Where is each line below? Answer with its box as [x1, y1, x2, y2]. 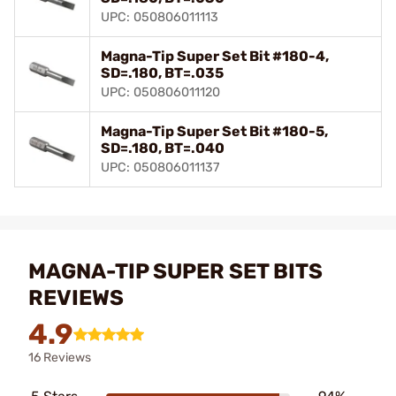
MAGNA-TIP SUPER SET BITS [28, 259, 323, 284]
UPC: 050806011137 [101, 160, 219, 175]
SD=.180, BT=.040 [101, 140, 225, 156]
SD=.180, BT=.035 [101, 65, 224, 81]
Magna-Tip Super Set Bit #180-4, [101, 48, 329, 65]
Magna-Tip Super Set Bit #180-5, [101, 123, 328, 140]
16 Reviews [28, 350, 91, 365]
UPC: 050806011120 [101, 85, 220, 100]
